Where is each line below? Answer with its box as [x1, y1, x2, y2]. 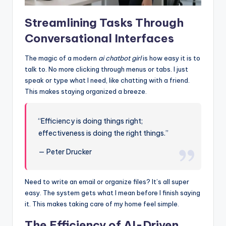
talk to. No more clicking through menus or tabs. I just [25, 65, 188, 73]
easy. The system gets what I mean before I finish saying [25, 188, 200, 197]
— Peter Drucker [38, 147, 92, 156]
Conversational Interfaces [25, 31, 174, 45]
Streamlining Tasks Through [25, 16, 184, 30]
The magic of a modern [25, 54, 98, 62]
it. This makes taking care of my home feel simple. [25, 199, 179, 208]
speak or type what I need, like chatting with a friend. [25, 76, 190, 84]
